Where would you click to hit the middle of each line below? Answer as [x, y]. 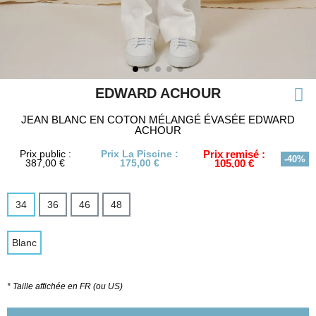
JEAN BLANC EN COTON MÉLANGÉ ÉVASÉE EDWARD [158, 120]
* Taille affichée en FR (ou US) [65, 286]
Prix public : [45, 154]
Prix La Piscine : [139, 154]
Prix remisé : [235, 154]
